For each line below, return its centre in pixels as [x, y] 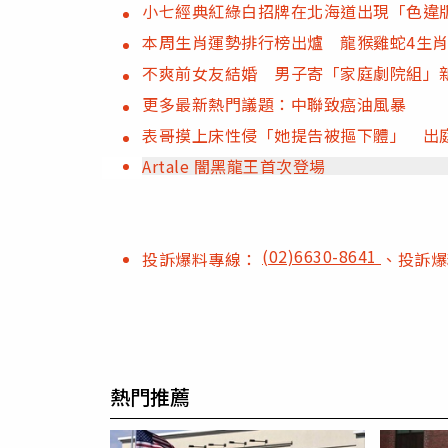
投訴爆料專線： [202, 259]
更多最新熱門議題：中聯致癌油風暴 [274, 104]
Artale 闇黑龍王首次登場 [234, 166]
